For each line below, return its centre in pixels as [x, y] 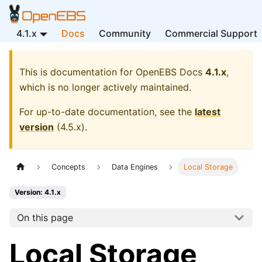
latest [208, 112]
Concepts [69, 167]
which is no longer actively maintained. [105, 87]
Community [125, 33]
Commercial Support [211, 33]
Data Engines [135, 167]
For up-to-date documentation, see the [107, 112]
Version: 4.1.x [38, 192]
